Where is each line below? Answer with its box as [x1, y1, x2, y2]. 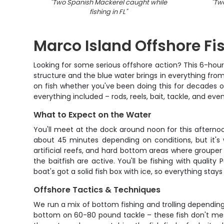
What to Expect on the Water [33, 109, 152, 120]
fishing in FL [89, 7, 126, 16]
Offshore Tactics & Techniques [33, 184, 161, 195]
